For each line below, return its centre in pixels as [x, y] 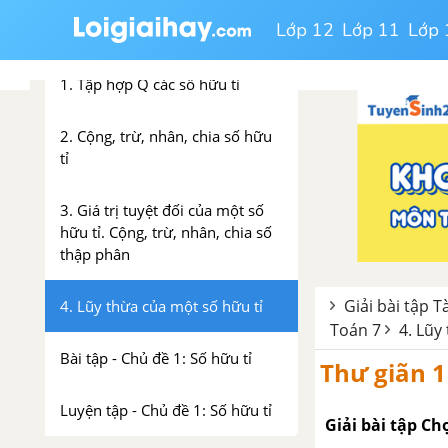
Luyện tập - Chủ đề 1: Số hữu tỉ [166, 410]
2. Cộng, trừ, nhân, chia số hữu [166, 136]
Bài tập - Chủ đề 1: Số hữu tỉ [156, 358]
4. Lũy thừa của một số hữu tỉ [161, 306]
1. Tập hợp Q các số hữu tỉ [150, 84]
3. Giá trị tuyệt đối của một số [162, 210]
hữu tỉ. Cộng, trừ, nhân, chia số [166, 232]
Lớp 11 [371, 30]
